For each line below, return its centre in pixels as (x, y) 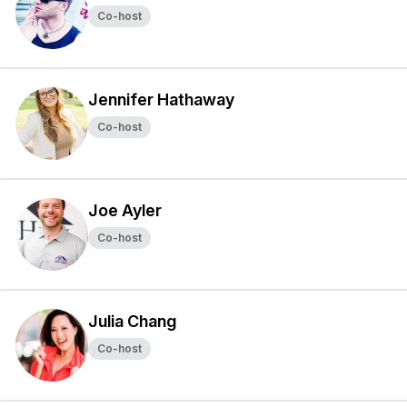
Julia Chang (132, 321)
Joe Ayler (125, 210)
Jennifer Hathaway (161, 99)
